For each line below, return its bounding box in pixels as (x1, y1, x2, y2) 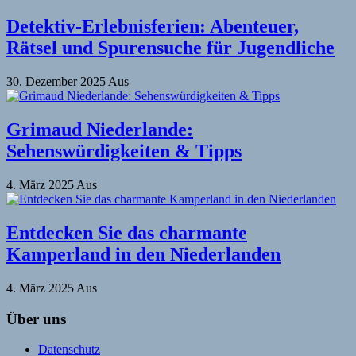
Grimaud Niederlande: (6, 119, 193, 141)
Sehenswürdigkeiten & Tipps (6, 141, 242, 162)
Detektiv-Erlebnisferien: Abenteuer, (6, 16, 299, 37)
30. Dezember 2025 (6, 75, 108, 89)
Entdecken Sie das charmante (6, 222, 247, 243)
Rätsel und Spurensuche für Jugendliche (6, 37, 335, 59)
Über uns (6, 310, 66, 327)
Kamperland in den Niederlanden (6, 243, 281, 265)
